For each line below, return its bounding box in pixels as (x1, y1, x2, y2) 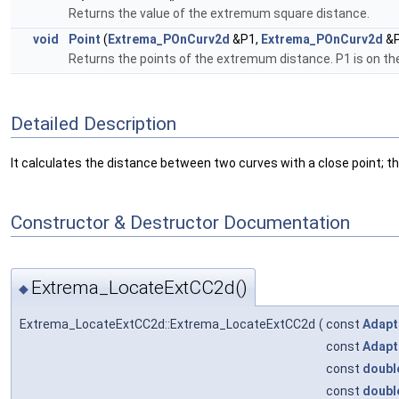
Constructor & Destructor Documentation (11, 211, 350, 233)
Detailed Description (11, 112, 176, 134)
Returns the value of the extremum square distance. (69, 6, 370, 20)
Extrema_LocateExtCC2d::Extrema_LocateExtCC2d (20, 316, 315, 331)
